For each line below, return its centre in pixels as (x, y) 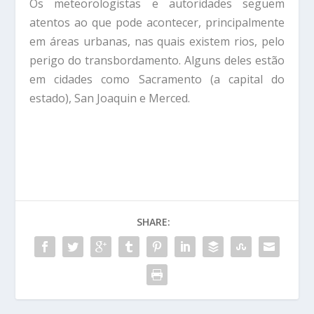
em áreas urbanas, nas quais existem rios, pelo (157, 41)
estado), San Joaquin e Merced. (110, 98)
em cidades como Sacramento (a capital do (157, 79)
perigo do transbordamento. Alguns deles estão (157, 60)
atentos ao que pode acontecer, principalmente (157, 22)
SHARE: (153, 222)
